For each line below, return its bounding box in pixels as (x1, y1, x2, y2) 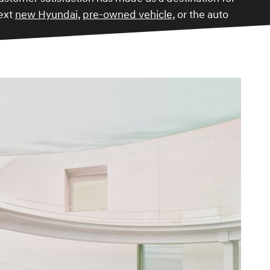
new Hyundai (14, 7, 78, 22)
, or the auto (172, 7, 228, 22)
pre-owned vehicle (82, 7, 172, 22)
